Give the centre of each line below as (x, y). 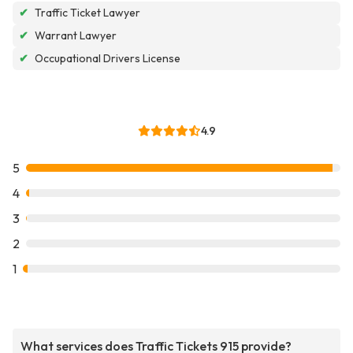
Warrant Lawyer (76, 36)
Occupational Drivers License (108, 59)
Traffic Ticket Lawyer (87, 13)
